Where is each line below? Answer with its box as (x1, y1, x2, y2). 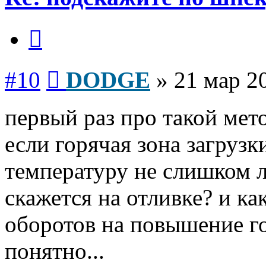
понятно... (5, 238, 104, 264)
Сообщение (59, 62, 106, 73)
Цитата (42, 21, 71, 32)
